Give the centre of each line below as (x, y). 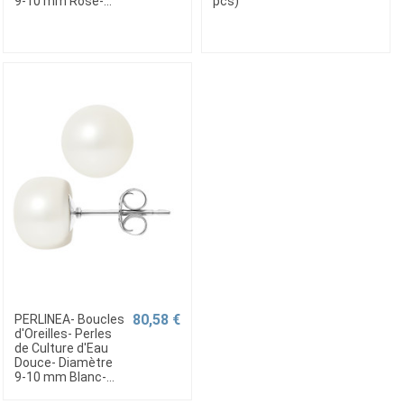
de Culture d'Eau (61, 348)
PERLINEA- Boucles (69, 319)
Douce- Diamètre (63, 362)
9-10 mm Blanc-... (64, 376)
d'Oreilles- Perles (63, 333)
